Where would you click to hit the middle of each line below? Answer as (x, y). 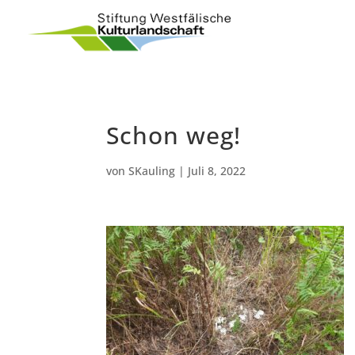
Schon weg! (174, 135)
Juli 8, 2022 (217, 171)
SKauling (152, 171)
